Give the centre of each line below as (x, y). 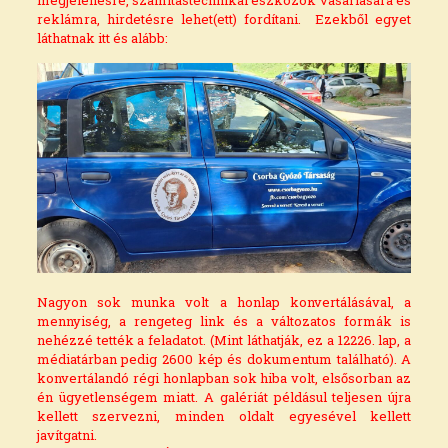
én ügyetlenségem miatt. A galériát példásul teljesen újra (224, 397)
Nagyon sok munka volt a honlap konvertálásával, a (224, 302)
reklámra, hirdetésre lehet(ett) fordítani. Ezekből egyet (224, 18)
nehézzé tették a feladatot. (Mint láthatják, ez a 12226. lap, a (224, 340)
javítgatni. (66, 435)
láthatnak (67, 37)
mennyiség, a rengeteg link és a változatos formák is (224, 321)
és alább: (138, 37)
